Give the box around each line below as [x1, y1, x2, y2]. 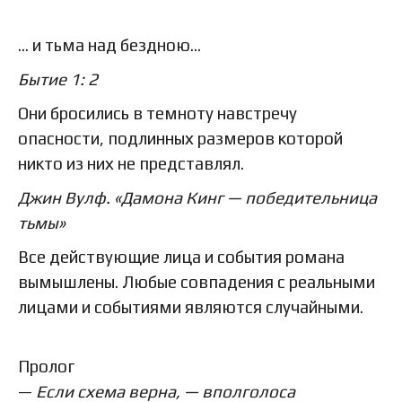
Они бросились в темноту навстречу [18, 102, 297, 123]
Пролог [18, 355, 74, 376]
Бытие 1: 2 [18, 68, 98, 89]
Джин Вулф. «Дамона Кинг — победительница [18, 187, 377, 207]
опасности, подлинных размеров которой [18, 127, 343, 148]
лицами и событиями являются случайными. [18, 296, 363, 317]
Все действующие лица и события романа [18, 246, 345, 267]
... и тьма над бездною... [18, 34, 201, 55]
